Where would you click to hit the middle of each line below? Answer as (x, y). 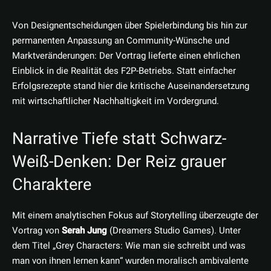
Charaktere (52, 185)
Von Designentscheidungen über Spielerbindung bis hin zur (130, 26)
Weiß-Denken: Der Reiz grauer (119, 162)
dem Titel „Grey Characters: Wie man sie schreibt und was (129, 246)
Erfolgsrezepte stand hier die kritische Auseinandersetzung (131, 86)
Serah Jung (84, 231)
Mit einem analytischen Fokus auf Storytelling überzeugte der (135, 216)
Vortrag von (37, 231)
